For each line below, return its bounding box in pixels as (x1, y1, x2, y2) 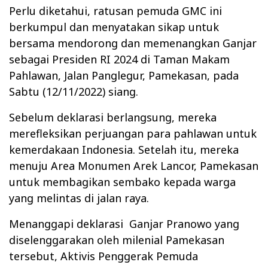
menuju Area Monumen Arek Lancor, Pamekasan (9, 159, 258, 173)
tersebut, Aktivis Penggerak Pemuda (9, 249, 198, 264)
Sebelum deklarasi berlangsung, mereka (9, 110, 217, 125)
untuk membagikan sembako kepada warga (9, 175, 236, 190)
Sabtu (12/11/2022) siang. (9, 84, 138, 99)
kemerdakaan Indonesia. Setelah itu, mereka (9, 142, 239, 157)
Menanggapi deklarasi (9, 217, 123, 232)
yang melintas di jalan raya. (9, 191, 149, 206)
